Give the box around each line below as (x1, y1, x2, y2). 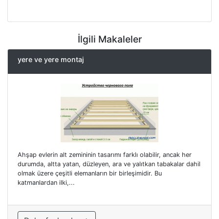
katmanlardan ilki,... (18, 179, 75, 187)
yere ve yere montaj (18, 55, 84, 64)
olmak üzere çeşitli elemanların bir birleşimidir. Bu (18, 170, 162, 177)
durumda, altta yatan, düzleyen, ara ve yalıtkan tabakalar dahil (18, 160, 200, 168)
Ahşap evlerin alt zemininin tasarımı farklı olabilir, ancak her (18, 151, 192, 159)
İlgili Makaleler (77, 33, 142, 45)
